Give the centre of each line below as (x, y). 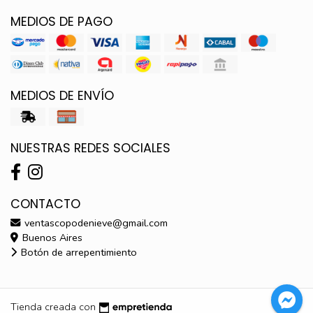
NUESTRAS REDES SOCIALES (90, 148)
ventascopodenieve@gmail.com (95, 223)
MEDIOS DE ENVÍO (62, 95)
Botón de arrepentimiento (78, 252)
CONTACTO (45, 204)
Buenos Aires (51, 237)
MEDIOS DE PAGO (61, 21)
